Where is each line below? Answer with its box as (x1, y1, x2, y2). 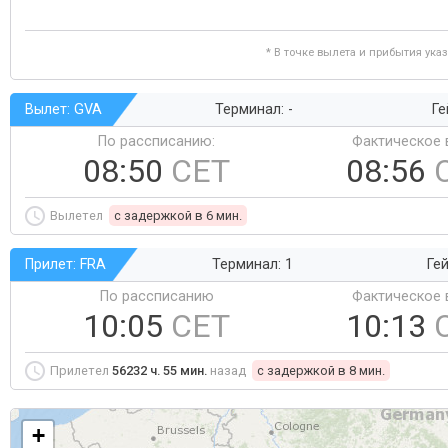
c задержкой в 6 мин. (114, 208, 242, 223)
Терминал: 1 (212, 256, 293, 273)
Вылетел (50, 208, 106, 223)
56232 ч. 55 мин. (112, 363, 207, 378)
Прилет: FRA (25, 256, 106, 273)
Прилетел (50, 363, 112, 378)
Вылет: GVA (25, 101, 102, 118)
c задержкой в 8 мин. (257, 363, 385, 378)
